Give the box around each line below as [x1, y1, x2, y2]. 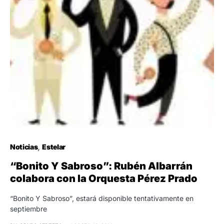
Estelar [42, 142, 65, 151]
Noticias [10, 142, 38, 151]
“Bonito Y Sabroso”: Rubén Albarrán [10, 159, 192, 172]
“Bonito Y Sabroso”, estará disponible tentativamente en [10, 193, 193, 202]
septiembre [10, 204, 47, 213]
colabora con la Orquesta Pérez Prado [10, 172, 197, 184]
